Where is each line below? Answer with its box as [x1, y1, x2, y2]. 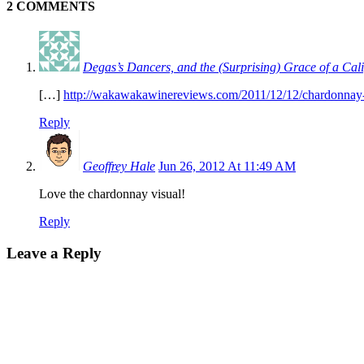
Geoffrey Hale [83, 158, 155, 173]
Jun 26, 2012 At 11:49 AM [158, 158, 296, 173]
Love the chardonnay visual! [39, 186, 185, 201]
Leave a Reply [6, 244, 102, 262]
